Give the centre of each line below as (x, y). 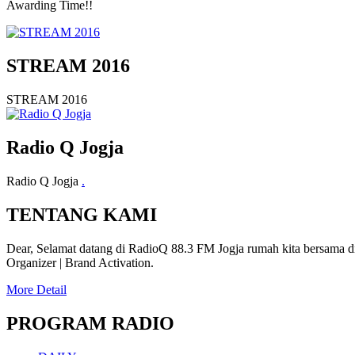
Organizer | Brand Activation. (80, 262)
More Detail (36, 289)
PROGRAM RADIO (90, 323)
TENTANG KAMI (82, 214)
